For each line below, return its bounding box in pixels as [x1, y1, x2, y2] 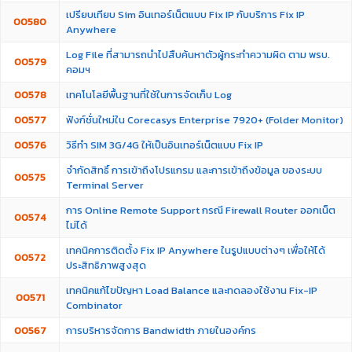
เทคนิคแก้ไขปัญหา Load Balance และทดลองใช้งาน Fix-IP [66, 283, 317, 298]
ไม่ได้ [66, 218, 87, 233]
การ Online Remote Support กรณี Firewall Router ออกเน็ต [66, 203, 335, 218]
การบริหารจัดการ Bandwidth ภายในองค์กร [66, 323, 256, 338]
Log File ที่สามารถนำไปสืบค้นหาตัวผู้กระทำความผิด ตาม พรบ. [66, 47, 330, 62]
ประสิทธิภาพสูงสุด [66, 258, 146, 273]
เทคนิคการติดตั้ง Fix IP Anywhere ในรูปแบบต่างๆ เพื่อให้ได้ [66, 243, 325, 258]
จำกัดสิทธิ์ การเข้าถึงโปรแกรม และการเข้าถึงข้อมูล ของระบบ [66, 163, 322, 178]
